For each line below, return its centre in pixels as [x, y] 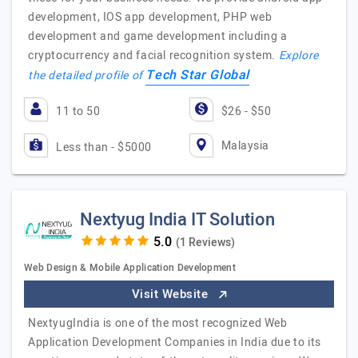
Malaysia [245, 145]
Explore [298, 56]
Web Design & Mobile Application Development [130, 268]
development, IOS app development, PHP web [150, 17]
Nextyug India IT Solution [177, 220]
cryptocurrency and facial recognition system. [153, 56]
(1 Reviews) [205, 243]
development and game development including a [158, 36]
